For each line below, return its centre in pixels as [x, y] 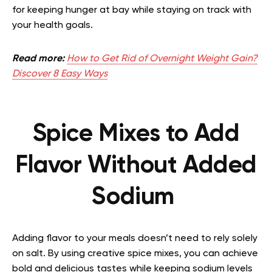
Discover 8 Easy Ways [60, 74]
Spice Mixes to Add [136, 134]
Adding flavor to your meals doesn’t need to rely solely [135, 238]
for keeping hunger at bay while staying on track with [132, 10]
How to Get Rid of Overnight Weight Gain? [162, 59]
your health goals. [54, 25]
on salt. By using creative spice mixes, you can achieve [135, 253]
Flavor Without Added [136, 165]
